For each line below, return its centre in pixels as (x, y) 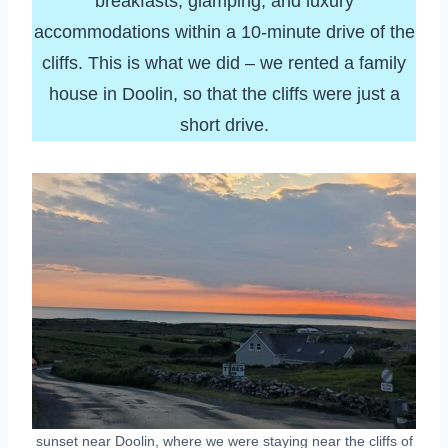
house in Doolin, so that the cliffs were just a (224, 93)
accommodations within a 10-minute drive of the (224, 31)
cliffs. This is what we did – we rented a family (224, 62)
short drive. (224, 124)
